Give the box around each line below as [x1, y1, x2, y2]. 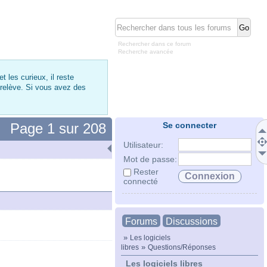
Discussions [166, 216, 218, 226]
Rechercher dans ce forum [118, 41, 191, 47]
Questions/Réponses [148, 243, 216, 251]
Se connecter [163, 120, 216, 130]
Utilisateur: [123, 140, 163, 150]
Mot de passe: [123, 154, 177, 164]
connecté [123, 176, 158, 186]
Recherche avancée [118, 48, 173, 55]
